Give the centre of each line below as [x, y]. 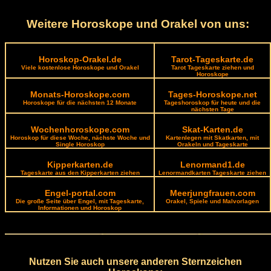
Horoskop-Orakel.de [80, 59]
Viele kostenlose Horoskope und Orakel [80, 67]
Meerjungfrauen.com [212, 193]
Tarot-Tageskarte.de [212, 59]
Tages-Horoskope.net [212, 94]
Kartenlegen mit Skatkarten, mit [212, 137]
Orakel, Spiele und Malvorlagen [212, 201]
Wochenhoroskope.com [80, 129]
